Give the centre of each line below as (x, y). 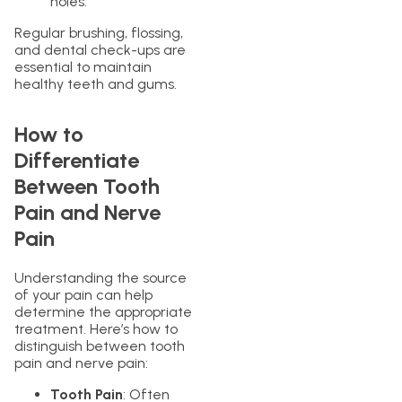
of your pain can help (83, 295)
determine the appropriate (103, 312)
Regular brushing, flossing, (99, 33)
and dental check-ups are (100, 50)
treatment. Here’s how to (96, 329)
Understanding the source (100, 278)
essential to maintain (83, 67)
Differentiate (77, 161)
